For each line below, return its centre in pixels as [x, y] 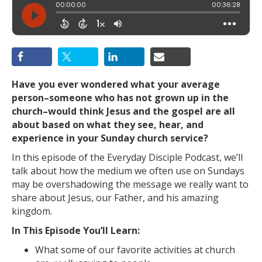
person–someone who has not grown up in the [120, 98]
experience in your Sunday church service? [110, 138]
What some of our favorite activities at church [135, 250]
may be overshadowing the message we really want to [130, 184]
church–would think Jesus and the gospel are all [123, 111]
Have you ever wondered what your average [116, 84]
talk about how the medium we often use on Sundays [128, 171]
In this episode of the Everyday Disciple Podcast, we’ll [127, 157]
